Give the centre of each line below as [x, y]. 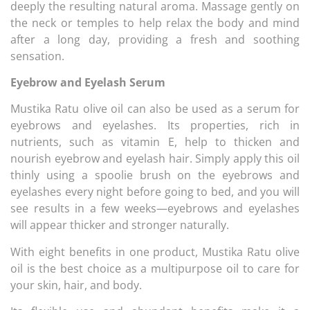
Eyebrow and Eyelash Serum [88, 82]
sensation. [37, 56]
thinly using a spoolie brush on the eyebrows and [155, 175]
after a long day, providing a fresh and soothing [155, 39]
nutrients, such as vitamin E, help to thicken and [155, 142]
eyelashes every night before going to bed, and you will [155, 192]
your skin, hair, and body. [76, 285]
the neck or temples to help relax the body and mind [155, 22]
